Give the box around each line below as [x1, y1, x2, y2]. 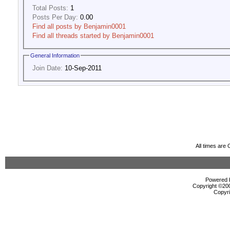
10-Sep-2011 [63, 64, 102, 72]
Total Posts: [32, 4, 68, 12]
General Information [30, 52, 80, 59]
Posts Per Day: [32, 13, 78, 21]
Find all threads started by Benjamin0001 [32, 31, 154, 40]
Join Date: [32, 64, 63, 72]
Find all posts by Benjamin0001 [32, 22, 126, 30]
